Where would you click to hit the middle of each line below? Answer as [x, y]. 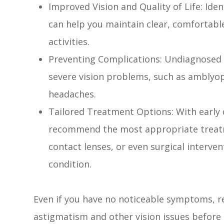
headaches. [72, 94]
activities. [69, 41]
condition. [70, 164]
